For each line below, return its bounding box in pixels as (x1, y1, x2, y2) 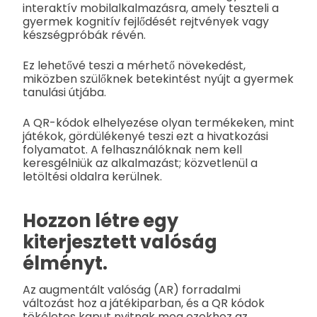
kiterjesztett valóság (23, 229, 217, 255)
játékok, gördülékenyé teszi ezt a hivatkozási (23, 128, 268, 145)
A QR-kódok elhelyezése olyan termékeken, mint (23, 115, 294, 132)
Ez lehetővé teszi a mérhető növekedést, (23, 57, 246, 74)
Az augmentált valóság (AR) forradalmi (23, 282, 241, 299)
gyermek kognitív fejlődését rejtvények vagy (23, 13, 269, 30)
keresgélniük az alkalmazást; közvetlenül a (23, 155, 258, 172)
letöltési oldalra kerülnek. (23, 168, 162, 185)
